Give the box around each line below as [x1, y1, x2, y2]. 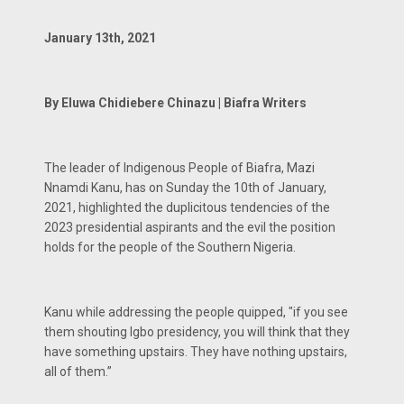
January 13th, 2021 [44, 30, 159, 45]
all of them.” [44, 363, 112, 379]
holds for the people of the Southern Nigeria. [44, 239, 296, 254]
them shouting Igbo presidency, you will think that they [44, 324, 350, 339]
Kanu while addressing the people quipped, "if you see [44, 304, 348, 319]
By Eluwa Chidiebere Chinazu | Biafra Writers [44, 95, 307, 110]
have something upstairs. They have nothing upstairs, [44, 344, 347, 359]
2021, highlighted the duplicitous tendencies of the [44, 199, 330, 215]
